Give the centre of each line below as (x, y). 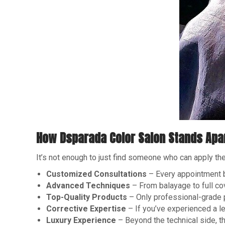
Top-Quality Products (87, 197)
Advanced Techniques (88, 186)
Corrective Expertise (86, 209)
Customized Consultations (96, 174)
